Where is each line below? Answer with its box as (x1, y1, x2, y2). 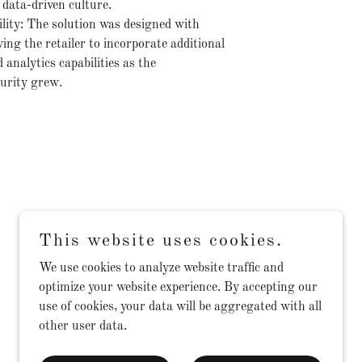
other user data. (39, 320, 127, 333)
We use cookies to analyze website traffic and (39, 262, 284, 275)
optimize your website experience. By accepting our (39, 281, 318, 294)
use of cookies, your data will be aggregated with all (39, 301, 322, 314)
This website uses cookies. (39, 232, 283, 250)
